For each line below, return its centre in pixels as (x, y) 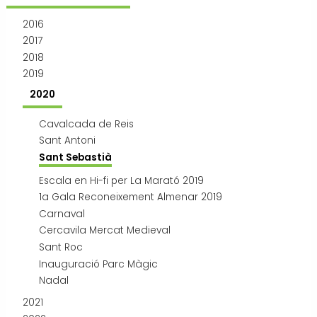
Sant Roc (61, 247)
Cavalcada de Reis (87, 124)
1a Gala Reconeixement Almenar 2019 (131, 197)
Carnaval (62, 214)
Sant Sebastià (76, 158)
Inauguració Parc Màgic (99, 264)
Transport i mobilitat (57, 15)
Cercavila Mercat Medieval (105, 231)
